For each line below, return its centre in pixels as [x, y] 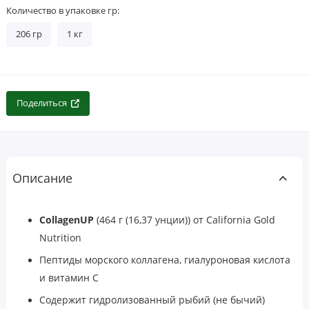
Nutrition [60, 238]
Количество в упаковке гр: [63, 10]
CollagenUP [68, 220]
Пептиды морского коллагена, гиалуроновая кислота [165, 260]
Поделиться [41, 103]
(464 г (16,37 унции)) [143, 220]
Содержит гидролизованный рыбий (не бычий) [152, 300]
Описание [42, 178]
